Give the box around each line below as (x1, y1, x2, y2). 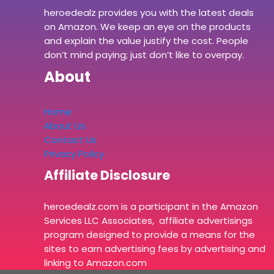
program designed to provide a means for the (44, 228, 255, 242)
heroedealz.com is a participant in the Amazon (44, 200, 258, 213)
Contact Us (44, 133, 97, 147)
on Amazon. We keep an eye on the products (44, 20, 251, 34)
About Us (44, 119, 86, 133)
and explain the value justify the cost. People (44, 34, 248, 48)
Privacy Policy (44, 147, 104, 161)
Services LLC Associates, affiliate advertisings (44, 214, 253, 228)
